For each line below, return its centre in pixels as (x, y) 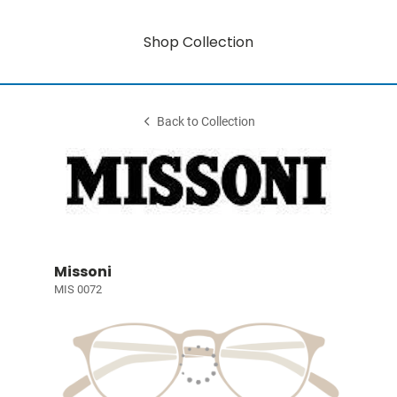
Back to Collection (206, 122)
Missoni (82, 272)
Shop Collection (198, 42)
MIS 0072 (78, 289)
